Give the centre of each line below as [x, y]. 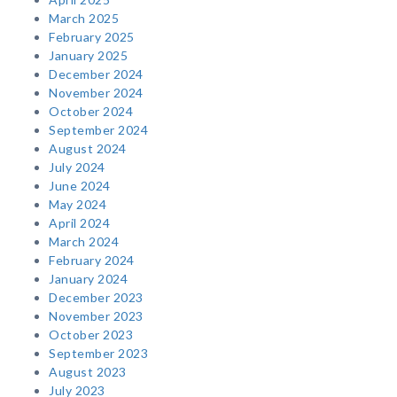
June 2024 [80, 186]
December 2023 [96, 298]
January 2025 [88, 56]
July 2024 [77, 167]
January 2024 [88, 279]
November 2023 [96, 316]
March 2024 [84, 242]
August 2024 [88, 149]
